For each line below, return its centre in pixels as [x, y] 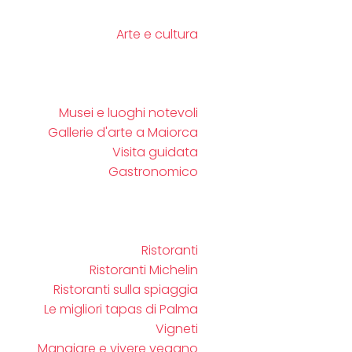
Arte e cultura [157, 34]
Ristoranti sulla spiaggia [126, 290]
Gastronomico [153, 172]
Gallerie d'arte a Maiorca [123, 132]
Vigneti [177, 329]
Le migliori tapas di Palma [121, 309]
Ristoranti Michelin [144, 270]
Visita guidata [155, 152]
